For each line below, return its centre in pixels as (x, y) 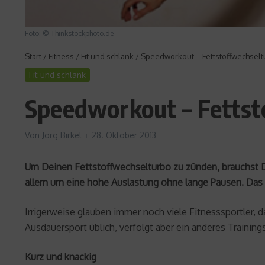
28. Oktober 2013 (124, 135)
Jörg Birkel (62, 135)
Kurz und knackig (61, 256)
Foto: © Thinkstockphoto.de (69, 33)
